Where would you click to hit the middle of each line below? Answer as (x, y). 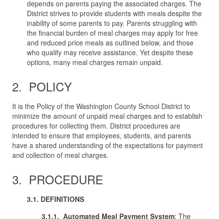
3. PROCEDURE (58, 179)
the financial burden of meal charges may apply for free (112, 33)
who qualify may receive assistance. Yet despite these (110, 52)
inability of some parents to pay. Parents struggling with (112, 23)
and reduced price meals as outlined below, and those (110, 43)
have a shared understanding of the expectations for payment (108, 145)
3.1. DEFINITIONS (55, 199)
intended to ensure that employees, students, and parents (102, 135)
